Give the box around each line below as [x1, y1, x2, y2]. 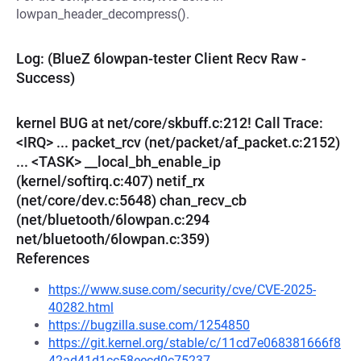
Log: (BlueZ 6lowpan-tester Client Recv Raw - [16, 50, 306, 67]
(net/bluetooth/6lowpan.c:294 [16, 211, 210, 228]
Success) [16, 69, 75, 86]
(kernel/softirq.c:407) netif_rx [16, 172, 205, 189]
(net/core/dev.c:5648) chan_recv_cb [16, 192, 247, 209]
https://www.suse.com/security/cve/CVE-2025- [48, 282, 316, 297]
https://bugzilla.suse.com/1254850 [48, 317, 250, 333]
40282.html [48, 300, 114, 315]
